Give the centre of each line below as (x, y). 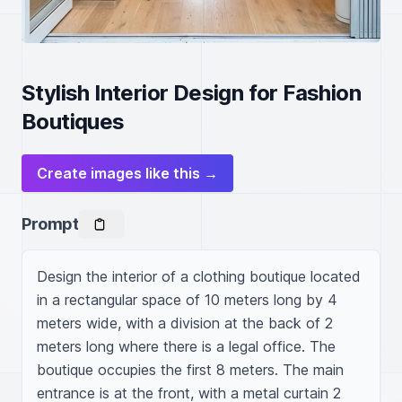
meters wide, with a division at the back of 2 (185, 323)
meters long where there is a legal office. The (186, 346)
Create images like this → (127, 173)
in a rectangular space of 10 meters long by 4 (187, 300)
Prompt (50, 224)
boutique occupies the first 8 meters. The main (190, 370)
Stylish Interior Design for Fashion (191, 93)
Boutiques (73, 122)
